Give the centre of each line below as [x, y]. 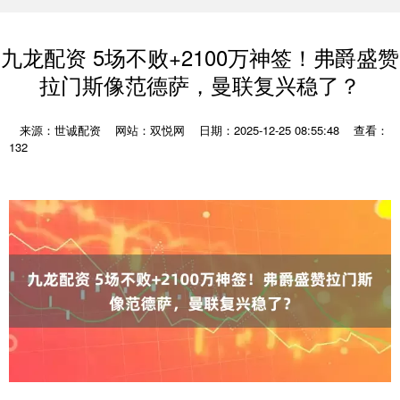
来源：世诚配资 [62, 130]
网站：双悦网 [150, 130]
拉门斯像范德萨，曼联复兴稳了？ [200, 85]
